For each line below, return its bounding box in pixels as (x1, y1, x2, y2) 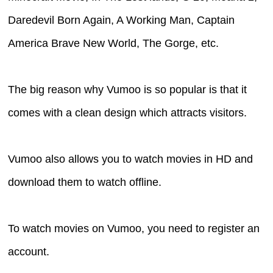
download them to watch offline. (8, 175, 162, 188)
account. (8, 245, 50, 258)
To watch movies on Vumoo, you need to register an (8, 222, 260, 235)
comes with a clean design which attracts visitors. (8, 106, 247, 119)
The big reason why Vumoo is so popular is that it (8, 83, 247, 96)
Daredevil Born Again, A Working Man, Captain (8, 13, 235, 26)
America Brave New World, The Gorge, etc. (8, 37, 219, 49)
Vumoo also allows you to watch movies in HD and (8, 152, 253, 165)
